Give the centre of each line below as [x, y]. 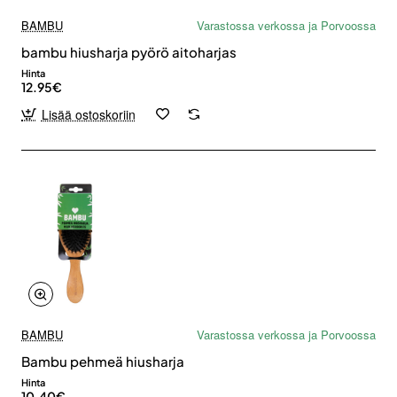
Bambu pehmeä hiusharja [103, 362]
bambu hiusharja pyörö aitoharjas [129, 51]
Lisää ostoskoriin [88, 114]
